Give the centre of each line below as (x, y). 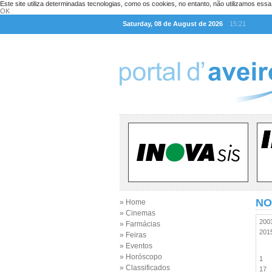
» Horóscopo (141, 257)
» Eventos (136, 246)
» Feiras (133, 235)
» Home (133, 202)
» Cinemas (138, 213)
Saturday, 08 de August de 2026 (173, 24)
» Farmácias (140, 224)
